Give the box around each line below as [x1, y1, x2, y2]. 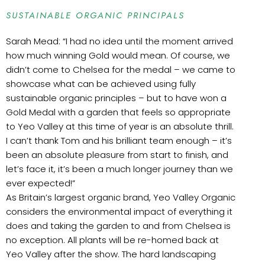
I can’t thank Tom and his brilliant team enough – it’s [6, 134, 232, 147]
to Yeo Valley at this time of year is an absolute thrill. [6, 120, 234, 132]
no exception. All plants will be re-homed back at [6, 234, 219, 246]
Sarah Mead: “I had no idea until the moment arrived [6, 35, 233, 47]
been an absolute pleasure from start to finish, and [6, 148, 228, 161]
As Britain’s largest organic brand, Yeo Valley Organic [6, 191, 235, 203]
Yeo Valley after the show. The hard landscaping [6, 248, 216, 260]
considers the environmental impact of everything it [6, 205, 232, 218]
